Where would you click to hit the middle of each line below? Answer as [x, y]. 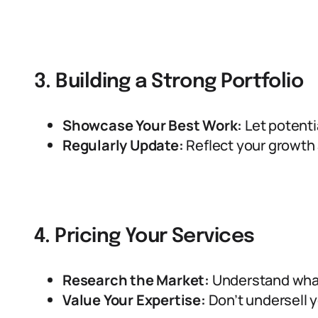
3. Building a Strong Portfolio [169, 82]
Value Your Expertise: [134, 300]
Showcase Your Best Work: [153, 125]
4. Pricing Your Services [144, 237]
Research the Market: [136, 280]
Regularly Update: [123, 145]
